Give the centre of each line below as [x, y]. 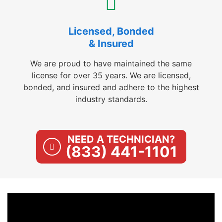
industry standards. [111, 99]
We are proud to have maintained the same [111, 63]
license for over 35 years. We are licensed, [111, 75]
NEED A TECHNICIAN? [121, 139]
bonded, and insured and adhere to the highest [111, 87]
